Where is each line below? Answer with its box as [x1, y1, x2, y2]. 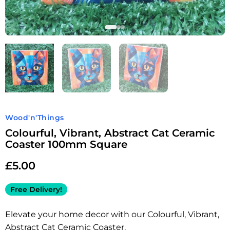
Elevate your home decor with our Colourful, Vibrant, [5, 209, 219, 219]
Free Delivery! [10, 185, 62, 194]
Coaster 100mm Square [5, 138, 127, 150]
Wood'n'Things [5, 113, 64, 122]
